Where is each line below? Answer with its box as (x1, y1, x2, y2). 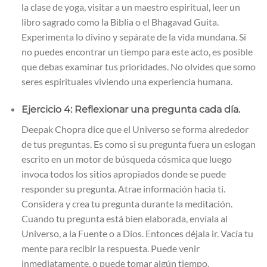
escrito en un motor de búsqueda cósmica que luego (21, 153, 232, 164)
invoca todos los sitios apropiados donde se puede (21, 167, 226, 179)
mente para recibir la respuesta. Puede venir (21, 242, 200, 254)
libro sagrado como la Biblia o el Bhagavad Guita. (21, 15, 219, 27)
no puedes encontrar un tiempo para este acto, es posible (21, 45, 253, 57)
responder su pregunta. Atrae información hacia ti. (21, 182, 225, 194)
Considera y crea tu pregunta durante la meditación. (21, 197, 232, 209)
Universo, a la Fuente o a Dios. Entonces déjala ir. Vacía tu (21, 227, 253, 239)
